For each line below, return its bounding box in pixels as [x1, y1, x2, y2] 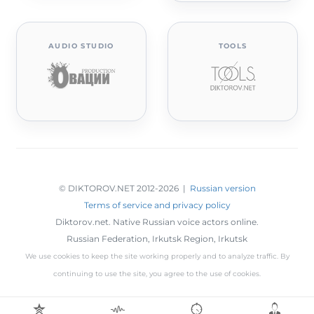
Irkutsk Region [152, 233, 214, 244]
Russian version [189, 182, 256, 193]
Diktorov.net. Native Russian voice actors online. [55, 216, 259, 227]
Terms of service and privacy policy [83, 199, 231, 210]
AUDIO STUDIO [48, 41, 114, 50]
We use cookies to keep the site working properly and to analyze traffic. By [25, 251, 289, 261]
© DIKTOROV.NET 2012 [58, 182, 155, 193]
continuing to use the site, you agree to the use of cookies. [53, 268, 261, 278]
